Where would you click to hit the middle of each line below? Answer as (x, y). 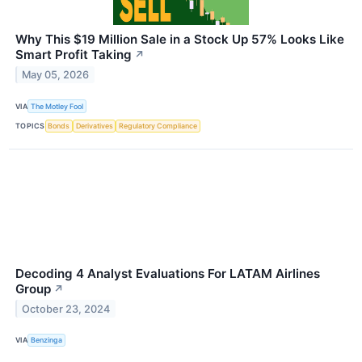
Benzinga (47, 340)
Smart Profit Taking (74, 55)
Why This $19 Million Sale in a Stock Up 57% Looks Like (180, 40)
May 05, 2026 (56, 75)
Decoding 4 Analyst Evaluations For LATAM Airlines (168, 273)
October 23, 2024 (66, 309)
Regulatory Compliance (158, 126)
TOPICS (30, 126)
